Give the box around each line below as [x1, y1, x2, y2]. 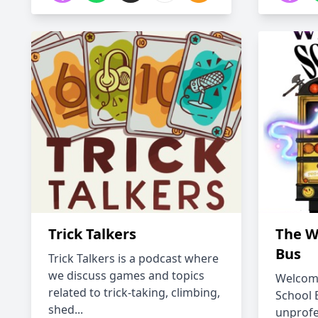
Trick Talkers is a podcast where [48, 251, 219, 266]
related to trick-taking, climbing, [48, 285, 220, 300]
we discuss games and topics [48, 268, 204, 283]
